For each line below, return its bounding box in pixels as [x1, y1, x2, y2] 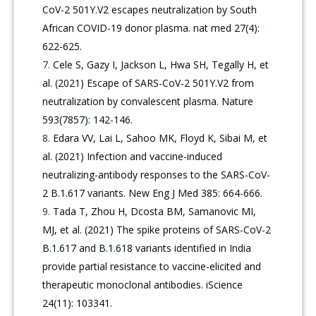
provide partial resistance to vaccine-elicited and [42, 260, 262, 274]
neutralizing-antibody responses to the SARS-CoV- [42, 168, 271, 182]
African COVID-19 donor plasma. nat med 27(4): [42, 21, 260, 35]
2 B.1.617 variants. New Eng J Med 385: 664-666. [42, 186, 263, 200]
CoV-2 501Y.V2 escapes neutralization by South [42, 3, 257, 17]
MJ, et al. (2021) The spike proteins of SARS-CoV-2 [42, 223, 272, 237]
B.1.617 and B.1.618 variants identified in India [42, 241, 252, 255]
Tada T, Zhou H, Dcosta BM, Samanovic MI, [53, 205, 257, 219]
